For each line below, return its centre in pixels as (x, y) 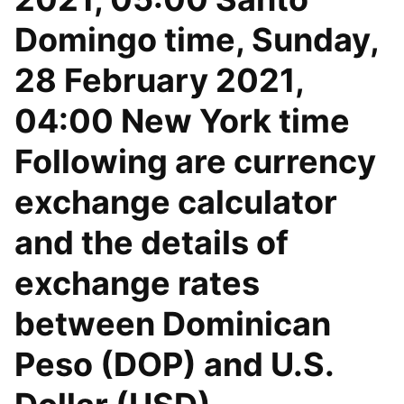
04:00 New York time (182, 121)
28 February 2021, (159, 80)
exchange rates (137, 283)
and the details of (151, 243)
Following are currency (195, 161)
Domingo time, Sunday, (197, 40)
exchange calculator (176, 202)
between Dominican (173, 324)
